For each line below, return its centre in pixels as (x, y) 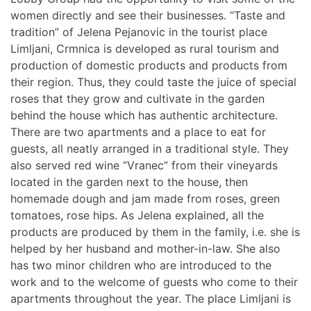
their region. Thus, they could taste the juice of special (153, 82)
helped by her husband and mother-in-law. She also (145, 249)
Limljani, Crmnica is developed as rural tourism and (145, 49)
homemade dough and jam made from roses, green (145, 199)
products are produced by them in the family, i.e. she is (155, 232)
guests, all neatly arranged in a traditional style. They (150, 149)
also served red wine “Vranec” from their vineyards (144, 166)
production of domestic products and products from (149, 66)
